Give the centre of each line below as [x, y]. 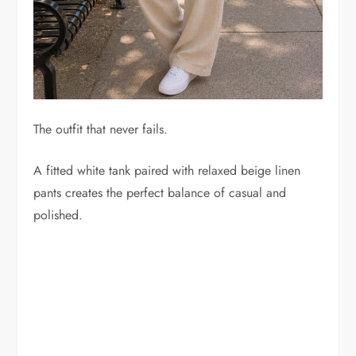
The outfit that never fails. [101, 129]
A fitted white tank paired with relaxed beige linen [167, 170]
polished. [58, 215]
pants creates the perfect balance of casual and [160, 192]
